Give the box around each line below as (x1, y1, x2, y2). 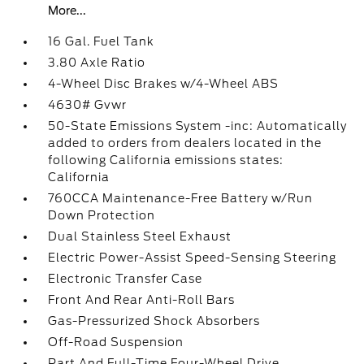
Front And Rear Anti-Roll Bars (48, 293, 236, 306)
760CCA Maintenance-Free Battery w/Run (48, 192, 314, 205)
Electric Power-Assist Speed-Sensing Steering (48, 251, 337, 264)
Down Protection (48, 209, 156, 222)
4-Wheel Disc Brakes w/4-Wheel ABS (48, 77, 279, 90)
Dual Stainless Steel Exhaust (48, 230, 232, 243)
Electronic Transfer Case (48, 272, 203, 285)
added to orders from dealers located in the (48, 136, 323, 149)
